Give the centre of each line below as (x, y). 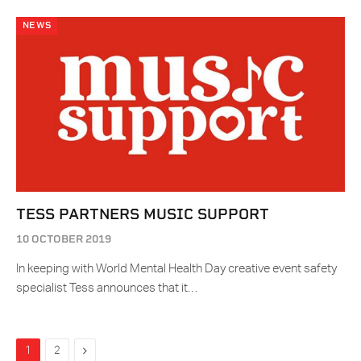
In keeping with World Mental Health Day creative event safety (176, 269)
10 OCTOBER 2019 (64, 239)
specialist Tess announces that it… (107, 288)
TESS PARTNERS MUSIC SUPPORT (143, 214)
